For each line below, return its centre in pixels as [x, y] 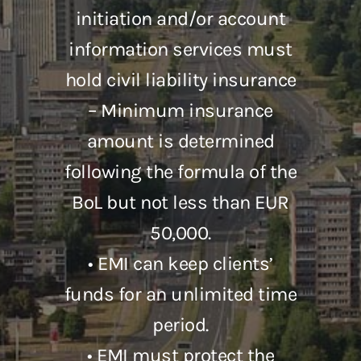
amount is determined [180, 141]
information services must [180, 50]
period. [180, 325]
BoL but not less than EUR [180, 203]
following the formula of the [180, 172]
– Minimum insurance [180, 111]
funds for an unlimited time [180, 295]
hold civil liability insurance [180, 80]
